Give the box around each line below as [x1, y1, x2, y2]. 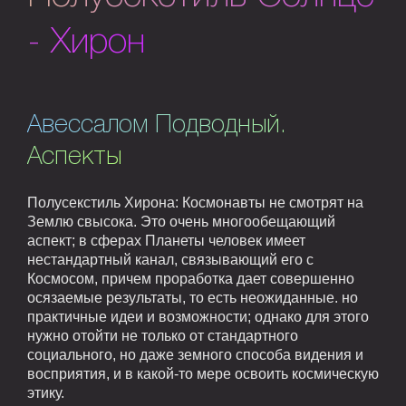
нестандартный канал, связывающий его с [27, 252, 314, 268]
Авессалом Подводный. [27, 114, 286, 138]
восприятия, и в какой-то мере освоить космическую [27, 366, 379, 382]
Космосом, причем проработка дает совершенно [27, 271, 354, 287]
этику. [27, 385, 64, 401]
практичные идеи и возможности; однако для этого [27, 309, 369, 325]
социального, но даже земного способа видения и [27, 347, 363, 363]
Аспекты [27, 146, 121, 169]
